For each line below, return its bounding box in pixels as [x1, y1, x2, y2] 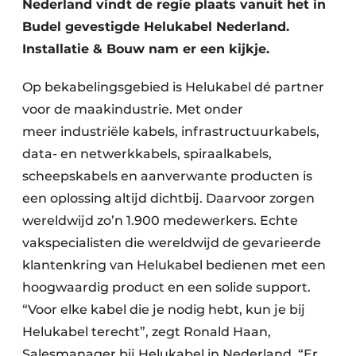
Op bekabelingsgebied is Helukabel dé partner [22, 79, 324, 95]
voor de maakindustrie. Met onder [22, 102, 243, 117]
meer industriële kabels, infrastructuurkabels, [22, 124, 319, 139]
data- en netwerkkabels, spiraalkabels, [22, 146, 272, 161]
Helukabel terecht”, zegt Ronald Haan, [22, 324, 271, 339]
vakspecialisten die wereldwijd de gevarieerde [22, 235, 321, 250]
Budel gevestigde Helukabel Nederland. [22, 19, 289, 34]
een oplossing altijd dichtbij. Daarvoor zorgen [22, 191, 315, 206]
